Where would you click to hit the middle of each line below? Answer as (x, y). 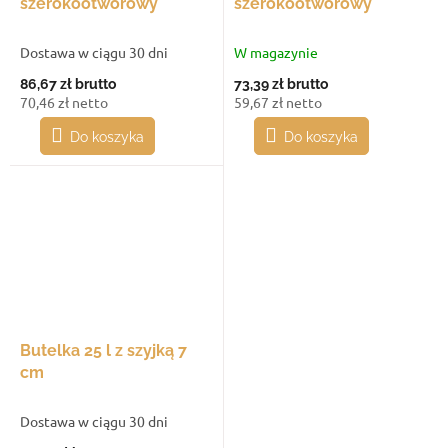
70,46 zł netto (64, 101)
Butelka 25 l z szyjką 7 (103, 351)
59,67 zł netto (278, 102)
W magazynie (276, 52)
